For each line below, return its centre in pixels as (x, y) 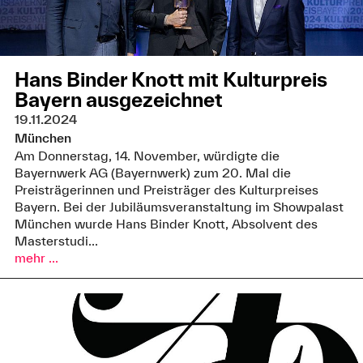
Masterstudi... (56, 241)
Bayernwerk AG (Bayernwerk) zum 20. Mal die (152, 173)
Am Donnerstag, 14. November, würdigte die (147, 156)
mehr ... (36, 258)
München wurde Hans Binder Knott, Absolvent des (166, 224)
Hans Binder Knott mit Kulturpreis (171, 80)
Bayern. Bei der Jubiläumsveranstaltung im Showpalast (179, 207)
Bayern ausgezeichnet (118, 100)
